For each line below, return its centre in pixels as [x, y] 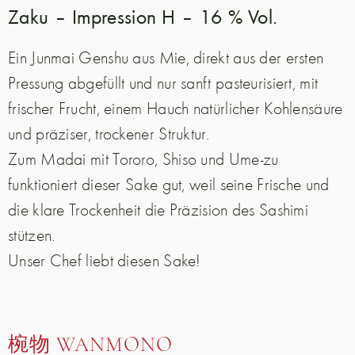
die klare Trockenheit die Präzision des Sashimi [158, 210]
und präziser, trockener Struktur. [109, 134]
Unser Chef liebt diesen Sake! [105, 260]
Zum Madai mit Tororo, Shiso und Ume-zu [143, 159]
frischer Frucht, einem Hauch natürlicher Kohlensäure [176, 108]
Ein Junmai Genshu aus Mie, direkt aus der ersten [166, 57]
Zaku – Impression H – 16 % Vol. [143, 16]
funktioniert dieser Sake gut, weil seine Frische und [169, 184]
